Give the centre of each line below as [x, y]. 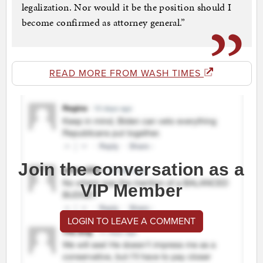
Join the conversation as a [131, 170]
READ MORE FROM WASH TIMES [127, 74]
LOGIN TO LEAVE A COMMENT [131, 222]
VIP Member [131, 191]
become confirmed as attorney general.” [103, 23]
